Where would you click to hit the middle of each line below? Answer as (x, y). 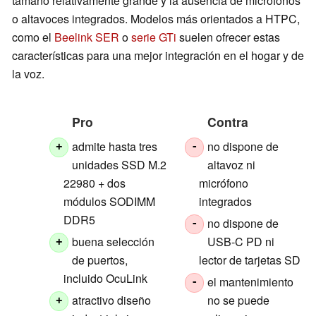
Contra (227, 121)
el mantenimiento (251, 281)
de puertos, (100, 260)
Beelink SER (87, 37)
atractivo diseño (112, 300)
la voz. (28, 73)
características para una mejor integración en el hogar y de (158, 55)
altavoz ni (232, 164)
